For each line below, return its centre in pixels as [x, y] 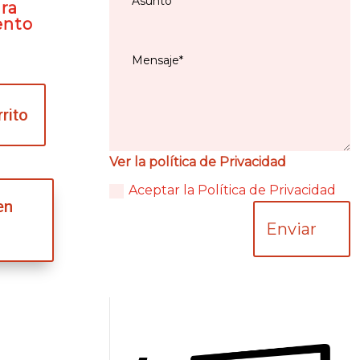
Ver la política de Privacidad [197, 162]
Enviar [291, 229]
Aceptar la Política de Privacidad [232, 190]
